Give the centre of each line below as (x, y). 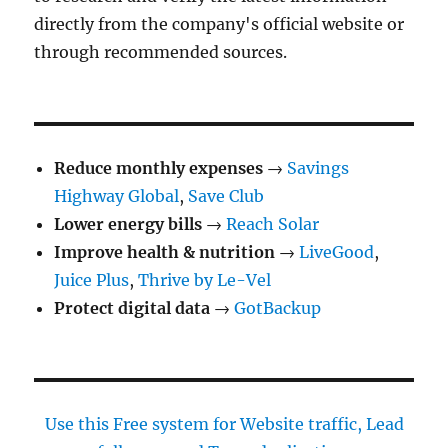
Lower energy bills (128, 224)
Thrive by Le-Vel (205, 280)
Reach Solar (273, 224)
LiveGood (337, 252)
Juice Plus (92, 280)
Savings (318, 168)
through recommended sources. (161, 52)
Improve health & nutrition (165, 252)
